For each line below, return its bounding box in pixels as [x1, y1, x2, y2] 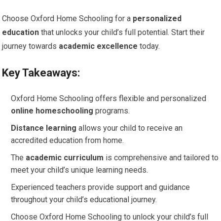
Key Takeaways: [2, 67, 80, 79]
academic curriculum [26, 153, 104, 162]
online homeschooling [11, 106, 94, 115]
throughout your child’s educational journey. [11, 195, 157, 204]
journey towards [2, 41, 59, 51]
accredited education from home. [11, 136, 124, 145]
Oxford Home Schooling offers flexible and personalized [11, 94, 207, 103]
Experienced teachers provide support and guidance [11, 183, 190, 192]
